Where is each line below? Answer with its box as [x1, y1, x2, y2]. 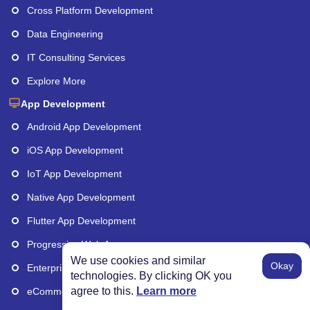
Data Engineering [27, 28, 103, 40]
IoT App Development [27, 168, 122, 180]
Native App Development [27, 192, 135, 203]
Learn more [136, 285, 197, 297]
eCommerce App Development [27, 286, 161, 298]
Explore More [27, 75, 86, 87]
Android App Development [27, 121, 141, 133]
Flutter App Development [27, 215, 136, 227]
